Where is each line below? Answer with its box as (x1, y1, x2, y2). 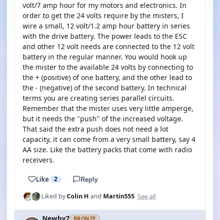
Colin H (67, 192, 89, 200)
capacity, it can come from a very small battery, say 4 (23, 135, 195, 144)
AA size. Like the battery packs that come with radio (23, 145, 192, 154)
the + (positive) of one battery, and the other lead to (23, 73, 192, 82)
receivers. (23, 155, 55, 165)
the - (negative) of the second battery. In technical (23, 83, 187, 92)
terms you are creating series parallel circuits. (23, 93, 174, 103)
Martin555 (103, 192, 135, 200)
